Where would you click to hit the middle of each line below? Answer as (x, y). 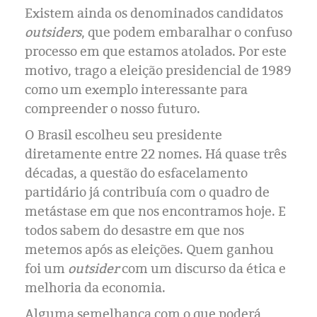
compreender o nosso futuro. (113, 109)
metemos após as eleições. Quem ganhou (149, 249)
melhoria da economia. (95, 288)
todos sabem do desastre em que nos (134, 230)
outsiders (53, 32)
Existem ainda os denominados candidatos (154, 13)
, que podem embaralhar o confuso (187, 32)
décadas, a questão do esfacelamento (136, 173)
